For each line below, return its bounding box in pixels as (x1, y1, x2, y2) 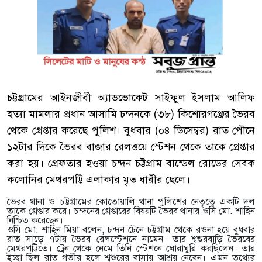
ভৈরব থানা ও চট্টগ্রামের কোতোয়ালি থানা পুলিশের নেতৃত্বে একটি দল (7, 196, 255, 208)
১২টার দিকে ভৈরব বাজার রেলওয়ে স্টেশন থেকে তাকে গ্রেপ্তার (7, 140, 255, 153)
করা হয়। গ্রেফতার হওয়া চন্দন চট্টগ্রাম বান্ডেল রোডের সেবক (7, 157, 255, 170)
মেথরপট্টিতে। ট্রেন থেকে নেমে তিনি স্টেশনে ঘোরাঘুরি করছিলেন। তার (7, 243, 255, 254)
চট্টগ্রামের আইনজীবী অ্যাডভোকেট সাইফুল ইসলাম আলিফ (7, 91, 255, 104)
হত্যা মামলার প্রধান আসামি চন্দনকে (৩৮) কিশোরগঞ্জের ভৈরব (7, 108, 255, 120)
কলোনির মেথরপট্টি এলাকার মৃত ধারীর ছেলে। (7, 173, 190, 186)
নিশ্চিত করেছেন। (7, 215, 63, 226)
